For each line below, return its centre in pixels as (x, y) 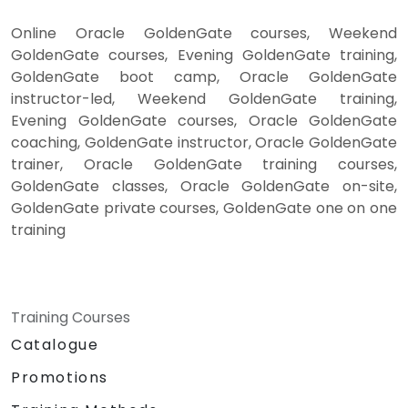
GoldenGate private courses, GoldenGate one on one (204, 209)
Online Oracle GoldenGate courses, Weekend (204, 34)
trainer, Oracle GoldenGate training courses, (204, 165)
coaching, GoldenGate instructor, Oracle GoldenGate (204, 143)
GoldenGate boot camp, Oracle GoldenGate (204, 77)
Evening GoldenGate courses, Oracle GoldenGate (204, 121)
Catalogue (55, 345)
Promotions (60, 378)
